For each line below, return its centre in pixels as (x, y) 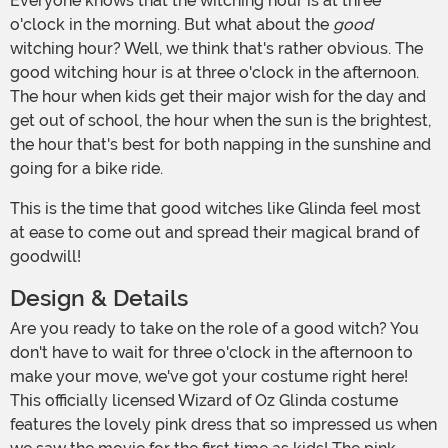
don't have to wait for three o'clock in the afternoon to (211, 353)
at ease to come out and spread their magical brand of (214, 233)
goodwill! (45, 257)
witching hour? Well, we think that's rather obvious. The (216, 49)
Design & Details (99, 299)
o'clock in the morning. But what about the (169, 25)
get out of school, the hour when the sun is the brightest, (220, 121)
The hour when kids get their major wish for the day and (218, 97)
